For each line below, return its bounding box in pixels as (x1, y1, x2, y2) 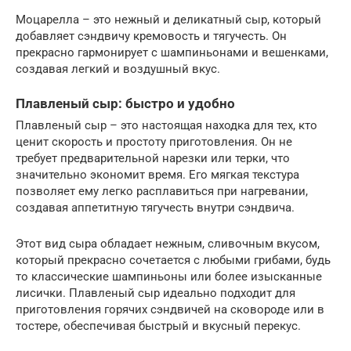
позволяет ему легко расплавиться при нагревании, (16, 184, 308, 198)
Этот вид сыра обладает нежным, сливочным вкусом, (16, 237, 320, 251)
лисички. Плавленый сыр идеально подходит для (16, 286, 295, 300)
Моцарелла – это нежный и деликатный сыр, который (16, 12, 321, 27)
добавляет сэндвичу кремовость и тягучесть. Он (16, 28, 287, 43)
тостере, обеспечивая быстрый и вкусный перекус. (16, 319, 301, 333)
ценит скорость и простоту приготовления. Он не (16, 135, 292, 149)
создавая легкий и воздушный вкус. (16, 61, 220, 76)
